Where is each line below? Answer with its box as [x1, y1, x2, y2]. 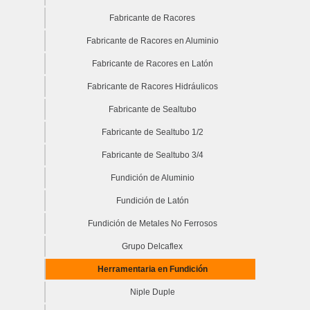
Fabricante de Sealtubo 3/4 [101, 149, 203, 160]
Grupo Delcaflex [122, 241, 183, 251]
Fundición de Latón [116, 195, 189, 206]
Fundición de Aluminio [110, 172, 194, 183]
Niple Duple [129, 286, 175, 297]
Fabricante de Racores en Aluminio [86, 35, 219, 46]
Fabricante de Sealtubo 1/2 [101, 127, 203, 137]
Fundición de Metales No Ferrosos [87, 218, 217, 228]
